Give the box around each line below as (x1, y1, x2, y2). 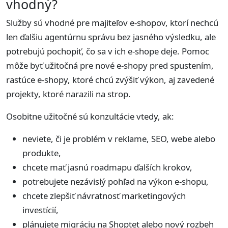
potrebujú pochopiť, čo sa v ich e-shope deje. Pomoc (6, 45, 209, 57)
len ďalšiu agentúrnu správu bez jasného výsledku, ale (6, 31, 216, 43)
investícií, (22, 204, 59, 216)
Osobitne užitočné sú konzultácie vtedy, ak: (6, 110, 174, 122)
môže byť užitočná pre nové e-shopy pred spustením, (6, 59, 214, 71)
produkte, (22, 147, 61, 159)
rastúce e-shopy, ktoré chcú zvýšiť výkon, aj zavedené (6, 73, 214, 85)
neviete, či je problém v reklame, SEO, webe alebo (22, 132, 215, 145)
